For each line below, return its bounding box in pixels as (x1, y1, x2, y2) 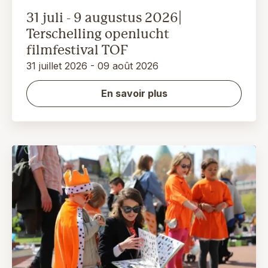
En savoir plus (100, 87, 167, 99)
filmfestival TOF (26, 42, 128, 57)
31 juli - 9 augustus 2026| (26, 10, 182, 25)
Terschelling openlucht (26, 26, 169, 41)
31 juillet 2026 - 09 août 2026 (26, 59, 159, 72)
